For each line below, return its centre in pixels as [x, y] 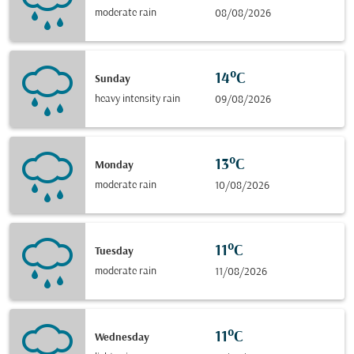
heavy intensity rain [137, 99]
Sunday [113, 79]
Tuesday [114, 251]
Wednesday [122, 337]
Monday [114, 165]
